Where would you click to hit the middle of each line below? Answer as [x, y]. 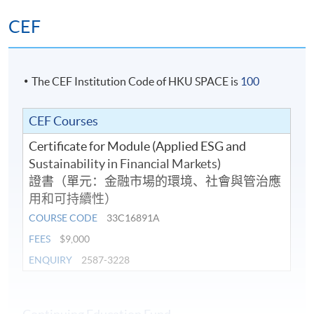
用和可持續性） [73, 198]
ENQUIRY [51, 260]
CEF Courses [64, 121]
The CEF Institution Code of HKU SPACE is [136, 81]
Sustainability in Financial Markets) [125, 163]
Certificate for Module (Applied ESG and [138, 146]
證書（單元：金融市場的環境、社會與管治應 [155, 181]
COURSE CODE [63, 218]
